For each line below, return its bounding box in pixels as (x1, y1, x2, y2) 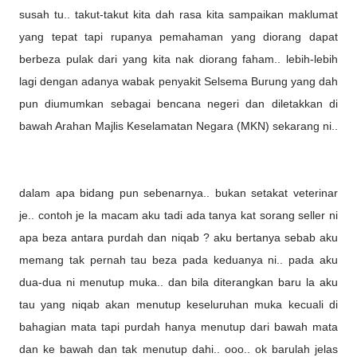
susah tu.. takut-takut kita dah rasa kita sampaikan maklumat (19, 8, 338, 21)
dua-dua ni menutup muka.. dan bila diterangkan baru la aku (19, 276, 338, 288)
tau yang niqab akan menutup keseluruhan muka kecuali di (19, 298, 338, 311)
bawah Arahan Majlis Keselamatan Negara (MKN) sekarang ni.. (19, 120, 338, 132)
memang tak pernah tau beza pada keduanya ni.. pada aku (19, 253, 338, 266)
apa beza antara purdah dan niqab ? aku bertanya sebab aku (19, 231, 338, 244)
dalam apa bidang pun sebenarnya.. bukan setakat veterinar (19, 186, 338, 199)
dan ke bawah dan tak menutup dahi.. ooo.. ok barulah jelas (19, 343, 338, 355)
